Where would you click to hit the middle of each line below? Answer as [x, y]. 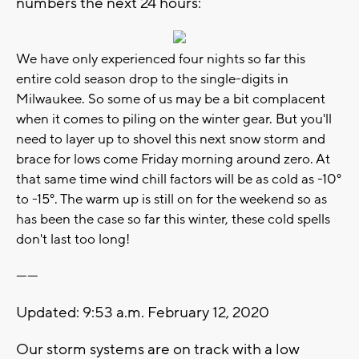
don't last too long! [73, 239]
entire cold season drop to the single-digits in [152, 79]
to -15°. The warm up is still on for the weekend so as [171, 199]
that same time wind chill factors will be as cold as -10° [179, 179]
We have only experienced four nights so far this [161, 59]
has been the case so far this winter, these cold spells [173, 219]
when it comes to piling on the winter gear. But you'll [174, 119]
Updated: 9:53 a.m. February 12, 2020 [143, 312]
